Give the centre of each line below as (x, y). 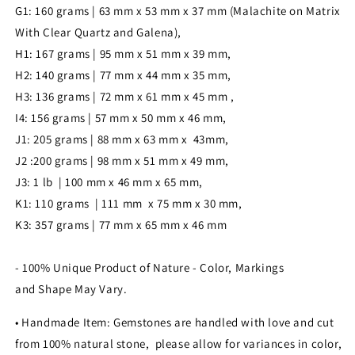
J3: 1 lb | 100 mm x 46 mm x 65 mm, (109, 181)
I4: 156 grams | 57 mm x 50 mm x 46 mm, (121, 117)
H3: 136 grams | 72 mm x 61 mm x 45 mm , (125, 96)
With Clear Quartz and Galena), (99, 32)
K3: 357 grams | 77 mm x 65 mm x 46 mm (121, 224)
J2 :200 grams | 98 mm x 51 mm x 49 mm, (122, 160)
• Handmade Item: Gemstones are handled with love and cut (175, 322)
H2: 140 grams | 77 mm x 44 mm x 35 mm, (123, 74)
